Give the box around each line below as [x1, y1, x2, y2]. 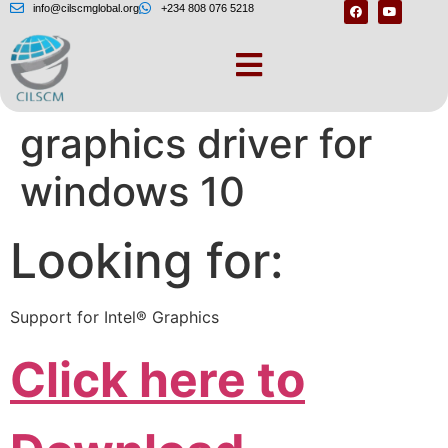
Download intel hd [20, 71, 365, 121]
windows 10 [20, 167, 245, 217]
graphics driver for [20, 119, 372, 169]
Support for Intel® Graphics [10, 307, 219, 328]
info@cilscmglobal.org [32, 2, 139, 14]
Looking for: [10, 231, 284, 291]
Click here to [10, 349, 305, 409]
